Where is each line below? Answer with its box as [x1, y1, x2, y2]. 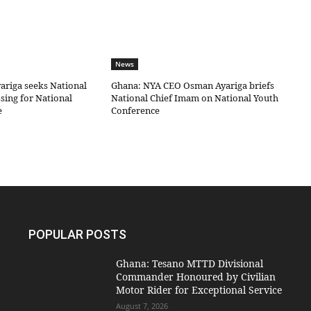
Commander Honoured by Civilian [115, 270, 276, 284]
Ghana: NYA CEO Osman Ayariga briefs [111, 79, 275, 92]
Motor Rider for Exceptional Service [115, 283, 282, 297]
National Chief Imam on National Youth [111, 92, 279, 105]
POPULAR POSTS [28, 227, 127, 242]
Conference [111, 104, 160, 117]
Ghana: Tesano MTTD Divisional [115, 257, 263, 271]
